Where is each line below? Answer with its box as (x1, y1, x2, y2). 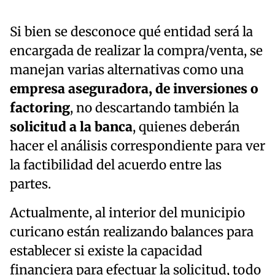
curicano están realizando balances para (10, 223, 254, 240)
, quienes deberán (133, 118, 240, 135)
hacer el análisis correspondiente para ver (10, 137, 265, 154)
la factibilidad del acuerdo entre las (10, 157, 222, 173)
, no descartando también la (70, 99, 239, 116)
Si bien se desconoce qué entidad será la (10, 23, 253, 40)
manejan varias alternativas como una (10, 61, 244, 78)
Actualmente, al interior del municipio (10, 204, 245, 221)
